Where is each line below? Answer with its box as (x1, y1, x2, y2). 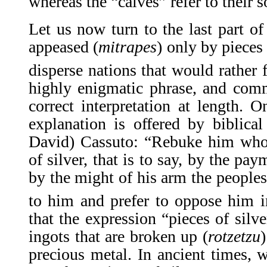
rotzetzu (207, 227, 260, 246)
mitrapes (98, 37, 157, 56)
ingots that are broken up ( (29, 227, 208, 246)
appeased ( (29, 37, 99, 56)
